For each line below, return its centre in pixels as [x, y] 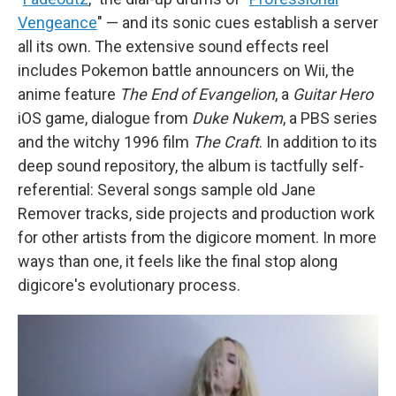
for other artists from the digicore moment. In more [197, 237]
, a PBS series [330, 118]
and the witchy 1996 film [105, 142]
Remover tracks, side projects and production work [196, 213]
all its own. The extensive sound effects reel [173, 46]
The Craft [226, 142]
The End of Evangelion [197, 94]
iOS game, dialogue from [105, 118]
